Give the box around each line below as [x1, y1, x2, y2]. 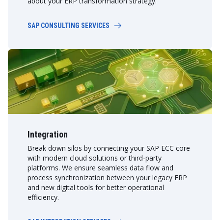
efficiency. [27, 192, 59, 202]
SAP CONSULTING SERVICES [27, 21, 110, 29]
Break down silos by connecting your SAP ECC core [27, 143, 190, 153]
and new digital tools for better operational [27, 182, 164, 192]
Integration [27, 129, 68, 139]
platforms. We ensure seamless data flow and [27, 163, 173, 172]
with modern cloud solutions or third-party [27, 153, 162, 163]
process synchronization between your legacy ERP [27, 172, 187, 182]
